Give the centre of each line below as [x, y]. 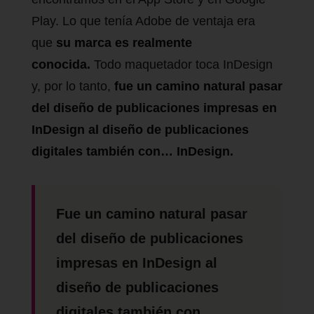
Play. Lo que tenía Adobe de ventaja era [143, 21]
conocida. [63, 64]
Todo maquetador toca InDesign [183, 64]
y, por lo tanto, [73, 86]
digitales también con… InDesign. [132, 151]
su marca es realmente [124, 42]
